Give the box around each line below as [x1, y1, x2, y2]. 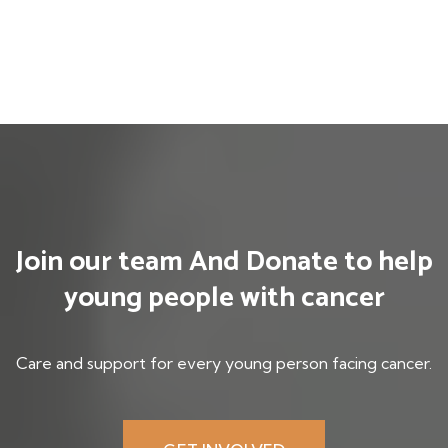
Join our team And [15, 238, 246, 285]
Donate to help [245, 238, 433, 285]
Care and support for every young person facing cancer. [16, 352, 432, 373]
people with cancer [147, 274, 385, 321]
